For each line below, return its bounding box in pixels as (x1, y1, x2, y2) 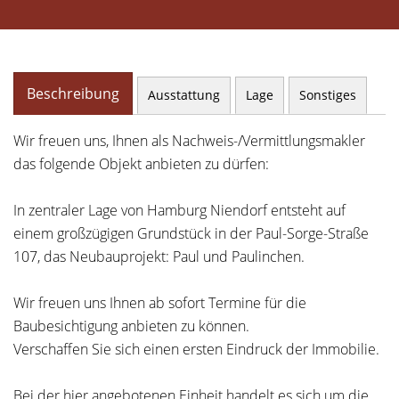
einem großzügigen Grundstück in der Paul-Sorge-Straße (13, 224, 369, 243)
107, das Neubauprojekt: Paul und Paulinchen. (13, 247, 305, 266)
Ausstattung (148, 86, 220, 103)
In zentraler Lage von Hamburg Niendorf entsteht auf (13, 200, 346, 220)
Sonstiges (299, 86, 356, 103)
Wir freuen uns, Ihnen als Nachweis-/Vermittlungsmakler (13, 131, 365, 151)
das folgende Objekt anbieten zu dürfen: (13, 154, 269, 174)
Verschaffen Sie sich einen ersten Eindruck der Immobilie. (13, 339, 379, 359)
